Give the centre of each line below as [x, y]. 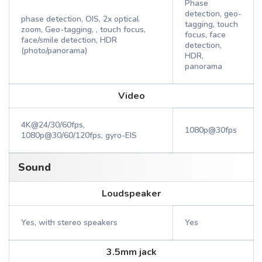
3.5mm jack [131, 252]
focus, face [205, 35]
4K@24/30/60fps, [53, 125]
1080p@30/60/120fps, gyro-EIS [79, 135]
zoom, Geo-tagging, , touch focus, [83, 30]
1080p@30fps [211, 130]
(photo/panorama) [54, 51]
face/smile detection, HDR [69, 40]
